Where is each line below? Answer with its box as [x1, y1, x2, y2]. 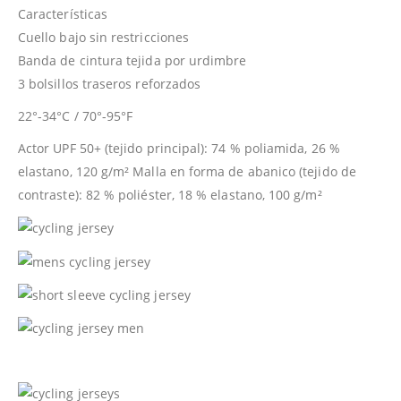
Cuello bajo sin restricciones [18, 29, 190, 47]
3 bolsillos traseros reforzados [18, 75, 201, 93]
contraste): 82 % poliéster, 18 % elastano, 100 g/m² [18, 186, 322, 204]
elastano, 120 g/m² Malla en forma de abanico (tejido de [18, 163, 356, 181]
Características [18, 5, 108, 23]
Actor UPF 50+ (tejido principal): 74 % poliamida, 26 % [18, 140, 340, 158]
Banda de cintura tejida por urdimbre [18, 52, 247, 70]
